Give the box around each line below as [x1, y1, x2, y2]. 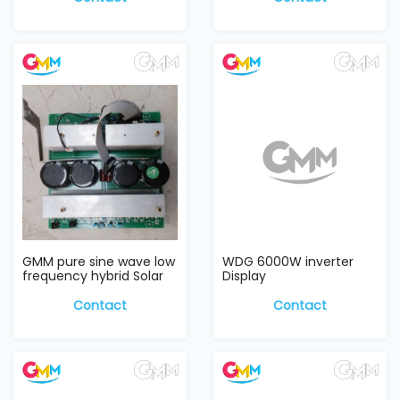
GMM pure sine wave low [22, 253, 175, 271]
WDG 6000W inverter [222, 253, 354, 271]
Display [222, 267, 266, 286]
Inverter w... [22, 281, 92, 300]
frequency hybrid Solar [22, 267, 163, 286]
